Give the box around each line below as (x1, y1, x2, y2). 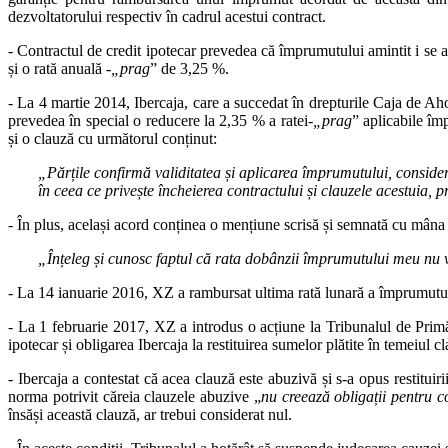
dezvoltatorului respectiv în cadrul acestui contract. (8, 7, 326, 25)
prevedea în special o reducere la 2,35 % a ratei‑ (8, 111, 313, 129)
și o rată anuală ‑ (8, 59, 111, 77)
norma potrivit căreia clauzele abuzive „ (8, 387, 261, 405)
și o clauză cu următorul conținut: (8, 129, 217, 147)
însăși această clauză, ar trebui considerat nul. (8, 405, 292, 423)
